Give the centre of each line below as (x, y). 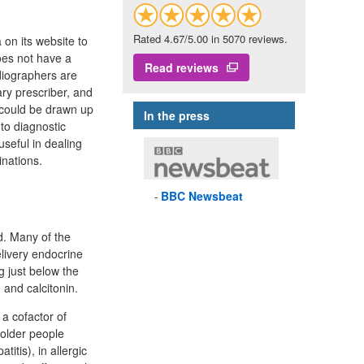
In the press (177, 116)
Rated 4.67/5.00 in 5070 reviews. (210, 39)
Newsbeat (214, 196)
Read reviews (182, 68)
